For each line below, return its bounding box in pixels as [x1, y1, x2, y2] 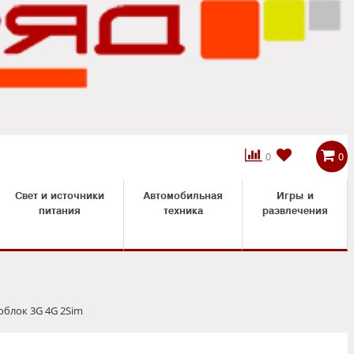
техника [163, 202, 203, 218]
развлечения [262, 202, 328, 218]
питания [38, 202, 81, 218]
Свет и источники [14, 187, 104, 203]
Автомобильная [143, 187, 223, 203]
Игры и [276, 187, 314, 203]
